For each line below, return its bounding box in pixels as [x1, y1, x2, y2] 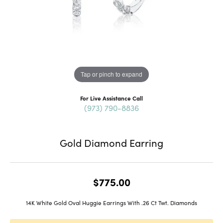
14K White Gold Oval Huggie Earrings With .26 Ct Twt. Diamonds [26, 198, 197, 207]
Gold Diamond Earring [60, 135, 163, 149]
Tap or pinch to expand [81, 70, 142, 79]
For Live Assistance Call [80, 94, 143, 102]
